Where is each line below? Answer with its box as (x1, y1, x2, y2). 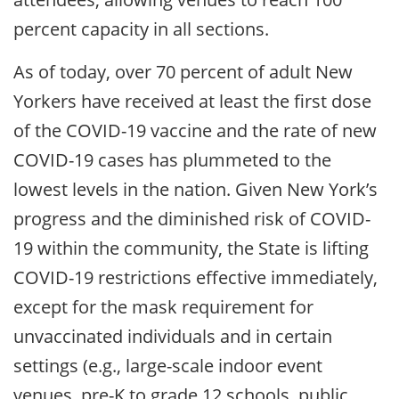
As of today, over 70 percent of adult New (13, 59, 353, 84)
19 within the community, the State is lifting (13, 235, 369, 260)
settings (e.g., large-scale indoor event (13, 353, 322, 378)
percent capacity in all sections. (13, 16, 269, 41)
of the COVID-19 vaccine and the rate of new (13, 118, 377, 142)
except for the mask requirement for (13, 294, 313, 319)
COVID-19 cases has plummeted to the (13, 147, 331, 172)
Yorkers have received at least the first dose (13, 88, 371, 113)
